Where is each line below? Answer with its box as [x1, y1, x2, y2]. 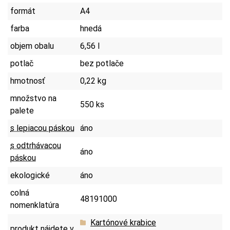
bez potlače [80, 58, 124, 68]
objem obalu [10, 41, 54, 51]
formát [10, 6, 35, 16]
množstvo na [10, 93, 56, 103]
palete [10, 105, 34, 116]
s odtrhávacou [10, 140, 61, 150]
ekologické [10, 170, 50, 180]
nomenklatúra [10, 200, 59, 210]
